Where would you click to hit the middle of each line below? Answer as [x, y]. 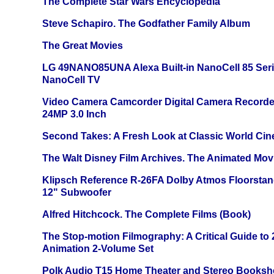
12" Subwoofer [77, 193]
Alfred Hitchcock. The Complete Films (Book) [146, 215]
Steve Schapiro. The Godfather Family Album [146, 24]
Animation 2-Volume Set [98, 249]
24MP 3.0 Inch [74, 114]
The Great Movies [83, 46]
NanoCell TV [71, 80]
